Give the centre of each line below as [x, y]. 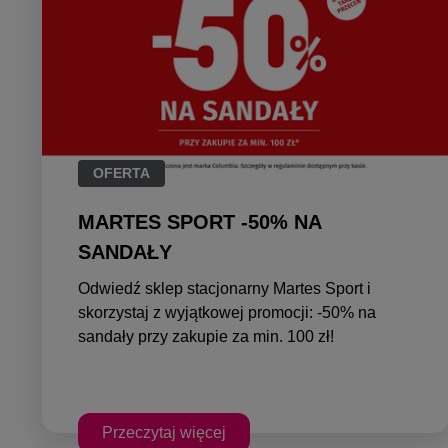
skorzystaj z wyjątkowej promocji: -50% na [227, 312]
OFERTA [121, 172]
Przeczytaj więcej [164, 432]
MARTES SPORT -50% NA [199, 221]
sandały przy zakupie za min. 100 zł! [206, 336]
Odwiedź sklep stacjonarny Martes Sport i [224, 288]
